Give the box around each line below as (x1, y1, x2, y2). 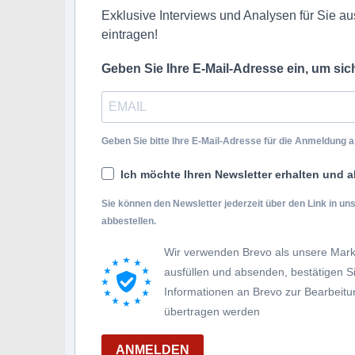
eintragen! (101, 27, 158, 41)
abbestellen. (101, 215, 156, 227)
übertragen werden (164, 304, 260, 318)
